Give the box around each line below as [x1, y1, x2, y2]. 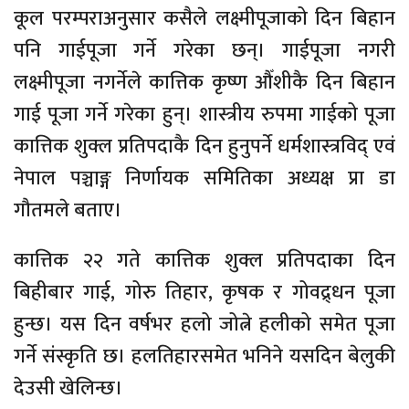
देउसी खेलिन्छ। [14, 371, 123, 405]
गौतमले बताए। [14, 193, 122, 227]
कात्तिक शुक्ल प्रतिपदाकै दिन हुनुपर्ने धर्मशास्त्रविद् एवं [14, 129, 395, 163]
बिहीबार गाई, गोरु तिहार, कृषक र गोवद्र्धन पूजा [14, 275, 395, 309]
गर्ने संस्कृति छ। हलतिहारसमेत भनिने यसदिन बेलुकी [14, 339, 395, 373]
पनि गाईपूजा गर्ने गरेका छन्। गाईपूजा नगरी [14, 33, 395, 68]
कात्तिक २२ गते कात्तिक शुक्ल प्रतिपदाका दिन [14, 243, 395, 278]
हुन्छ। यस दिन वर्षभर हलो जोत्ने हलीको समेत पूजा [14, 307, 395, 341]
